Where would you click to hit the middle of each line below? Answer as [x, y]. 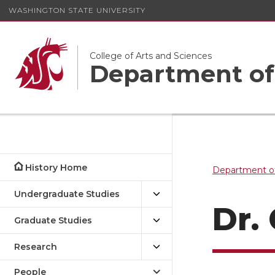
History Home [56, 168]
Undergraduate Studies [67, 194]
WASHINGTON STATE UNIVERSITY [77, 10]
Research [36, 247]
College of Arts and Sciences [151, 56]
